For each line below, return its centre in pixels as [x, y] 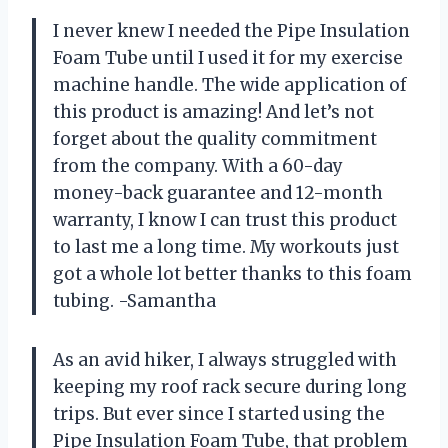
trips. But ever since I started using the [219, 413]
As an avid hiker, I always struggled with [225, 359]
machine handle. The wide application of [230, 84]
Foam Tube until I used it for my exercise [228, 57]
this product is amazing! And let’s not [213, 111]
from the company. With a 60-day [198, 165]
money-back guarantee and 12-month [218, 192]
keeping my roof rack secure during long [230, 386]
